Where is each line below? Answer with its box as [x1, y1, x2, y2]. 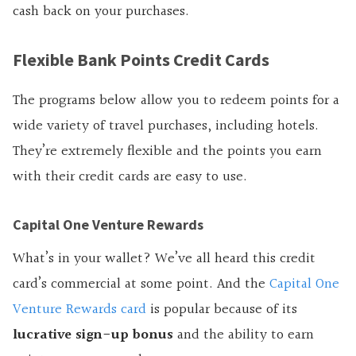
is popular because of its [146, 297, 297, 321]
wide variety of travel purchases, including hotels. [13, 114, 319, 137]
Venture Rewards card [13, 297, 146, 321]
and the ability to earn [173, 323, 314, 346]
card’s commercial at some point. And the [13, 272, 269, 296]
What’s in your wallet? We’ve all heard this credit [13, 246, 315, 270]
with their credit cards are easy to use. [13, 164, 247, 188]
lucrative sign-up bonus [13, 323, 173, 346]
